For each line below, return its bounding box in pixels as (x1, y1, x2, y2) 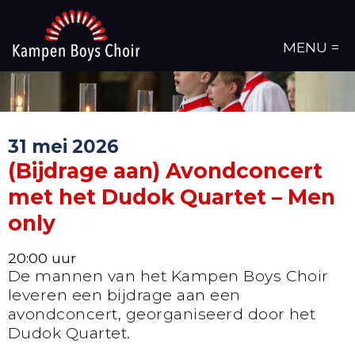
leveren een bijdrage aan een (8, 285, 241, 305)
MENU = (283, 39, 339, 55)
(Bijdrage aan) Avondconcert (8, 157, 323, 184)
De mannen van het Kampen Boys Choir (8, 266, 329, 286)
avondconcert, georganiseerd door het (8, 304, 316, 324)
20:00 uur (8, 250, 76, 267)
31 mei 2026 (8, 135, 119, 158)
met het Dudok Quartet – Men (8, 183, 335, 210)
